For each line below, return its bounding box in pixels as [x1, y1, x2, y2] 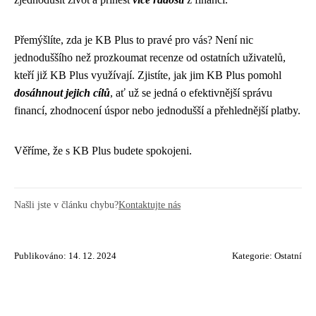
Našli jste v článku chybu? [14, 199, 119, 210]
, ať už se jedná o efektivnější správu [110, 87, 272, 99]
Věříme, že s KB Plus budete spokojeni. [14, 145, 192, 157]
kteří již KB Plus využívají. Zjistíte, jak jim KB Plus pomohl [14, 69, 281, 81]
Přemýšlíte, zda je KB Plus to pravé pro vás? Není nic [14, 34, 253, 46]
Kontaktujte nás [119, 199, 181, 210]
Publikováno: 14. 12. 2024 [14, 251, 116, 261]
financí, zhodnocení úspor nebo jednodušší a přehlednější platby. [14, 104, 300, 116]
